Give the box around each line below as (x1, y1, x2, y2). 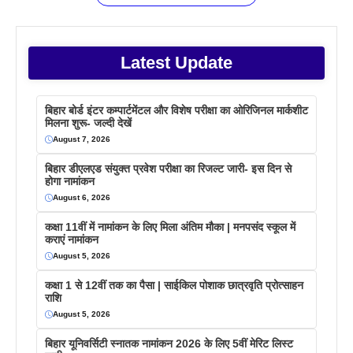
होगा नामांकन (45, 175, 95, 188)
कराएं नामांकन (45, 233, 98, 247)
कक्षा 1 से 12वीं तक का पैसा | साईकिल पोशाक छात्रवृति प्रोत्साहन (45, 279, 303, 292)
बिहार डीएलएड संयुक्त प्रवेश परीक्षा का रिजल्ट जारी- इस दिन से (45, 162, 292, 176)
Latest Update (121, 53, 232, 73)
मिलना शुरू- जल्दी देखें (45, 117, 132, 130)
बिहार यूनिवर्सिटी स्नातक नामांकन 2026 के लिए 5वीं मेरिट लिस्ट (45, 337, 293, 351)
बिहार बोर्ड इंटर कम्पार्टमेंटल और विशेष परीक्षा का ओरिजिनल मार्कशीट (45, 104, 308, 117)
